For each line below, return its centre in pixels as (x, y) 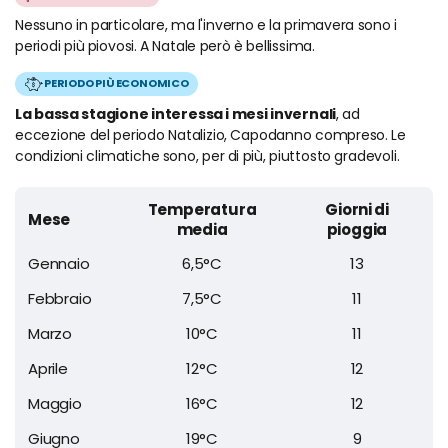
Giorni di (357, 209)
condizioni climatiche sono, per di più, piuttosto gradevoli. (207, 155)
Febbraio (60, 298)
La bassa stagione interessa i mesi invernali (176, 113)
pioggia (357, 229)
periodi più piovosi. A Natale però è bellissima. (165, 45)
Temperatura (202, 209)
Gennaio (59, 263)
